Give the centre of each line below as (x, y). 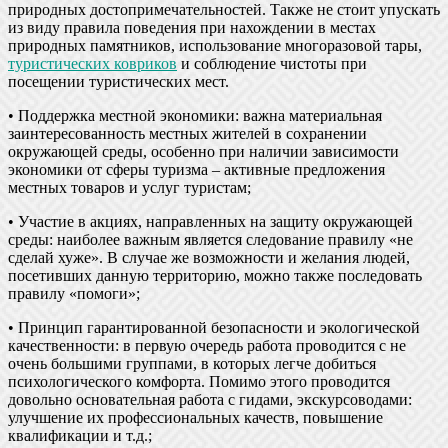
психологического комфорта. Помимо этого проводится (199, 381)
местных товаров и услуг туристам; (129, 187)
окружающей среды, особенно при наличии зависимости (203, 151)
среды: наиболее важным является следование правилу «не (210, 239)
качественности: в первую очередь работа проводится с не (207, 345)
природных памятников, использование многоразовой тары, (215, 45)
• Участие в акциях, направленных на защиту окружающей (210, 221)
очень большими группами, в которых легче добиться (192, 363)
